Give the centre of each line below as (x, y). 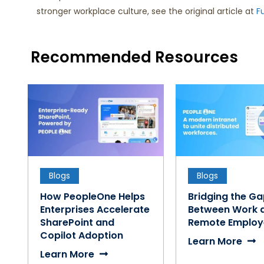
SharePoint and (77, 223)
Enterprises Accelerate (95, 210)
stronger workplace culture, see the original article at (146, 11)
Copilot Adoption (82, 236)
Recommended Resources (134, 57)
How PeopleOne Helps (93, 197)
